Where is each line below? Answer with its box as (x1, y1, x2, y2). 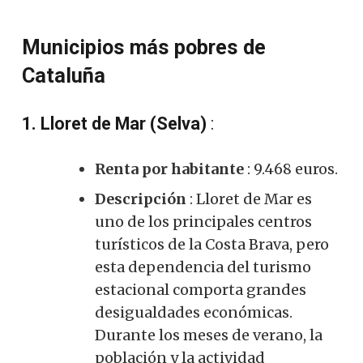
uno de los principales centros (95, 211, 312, 231)
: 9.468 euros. (244, 159, 338, 178)
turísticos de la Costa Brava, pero (95, 234, 329, 254)
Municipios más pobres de (22, 35, 266, 59)
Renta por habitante (95, 159, 244, 178)
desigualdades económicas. (95, 302, 293, 322)
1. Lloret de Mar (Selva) (22, 113, 207, 134)
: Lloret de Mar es (186, 189, 312, 208)
